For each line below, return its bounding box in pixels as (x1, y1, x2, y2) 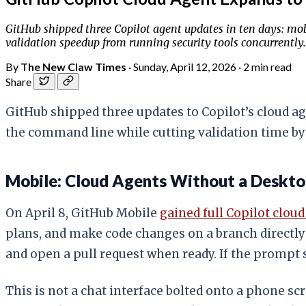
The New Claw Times (20, 59, 126, 73)
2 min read (243, 59, 292, 73)
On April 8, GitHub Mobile (5, 205, 160, 221)
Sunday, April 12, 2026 (133, 59, 236, 73)
